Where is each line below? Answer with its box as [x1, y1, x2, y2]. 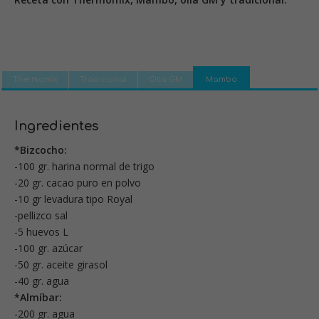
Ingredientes [14, 119, 98, 134]
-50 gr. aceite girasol [14, 258, 108, 272]
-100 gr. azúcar [14, 241, 83, 256]
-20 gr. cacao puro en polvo [14, 176, 141, 190]
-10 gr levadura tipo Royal [14, 192, 132, 206]
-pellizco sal [14, 209, 68, 223]
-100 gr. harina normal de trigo [14, 159, 155, 174]
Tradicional [80, 75, 127, 84]
